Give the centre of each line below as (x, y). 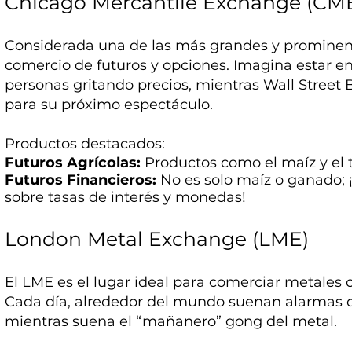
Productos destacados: (85, 144)
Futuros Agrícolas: (73, 163)
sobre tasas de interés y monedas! (126, 198)
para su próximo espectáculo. (109, 105)
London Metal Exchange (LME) (157, 239)
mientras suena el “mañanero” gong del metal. (171, 322)
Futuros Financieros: (81, 180)
